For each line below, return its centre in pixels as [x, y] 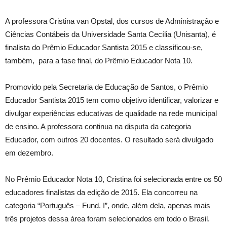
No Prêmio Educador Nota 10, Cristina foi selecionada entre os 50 [113, 179]
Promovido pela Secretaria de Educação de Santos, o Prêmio [106, 87]
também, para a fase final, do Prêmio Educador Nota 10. [99, 61]
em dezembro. [29, 153]
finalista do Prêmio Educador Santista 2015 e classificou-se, [104, 47]
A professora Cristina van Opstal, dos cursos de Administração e [112, 21]
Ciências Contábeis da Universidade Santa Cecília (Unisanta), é [110, 34]
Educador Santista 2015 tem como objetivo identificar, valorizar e [112, 100]
